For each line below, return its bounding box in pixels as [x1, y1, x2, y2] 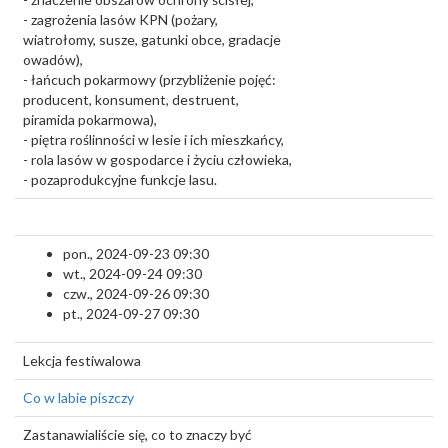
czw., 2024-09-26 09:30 [63, 285, 209, 302]
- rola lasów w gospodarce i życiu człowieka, [23, 151, 292, 168]
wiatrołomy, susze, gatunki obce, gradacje [23, 31, 281, 48]
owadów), [23, 51, 83, 68]
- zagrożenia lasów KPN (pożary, [23, 11, 218, 28]
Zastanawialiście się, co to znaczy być [23, 426, 252, 443]
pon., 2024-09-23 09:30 [63, 245, 209, 262]
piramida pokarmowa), [23, 111, 157, 128]
